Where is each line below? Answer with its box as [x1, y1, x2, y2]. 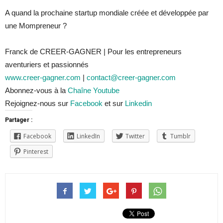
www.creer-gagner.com [5, 73, 81, 82]
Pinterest [23, 147, 48, 156]
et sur [105, 99, 125, 108]
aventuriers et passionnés [5, 60, 89, 69]
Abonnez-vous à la [5, 86, 66, 95]
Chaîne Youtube [66, 86, 119, 95]
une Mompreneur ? [5, 21, 67, 30]
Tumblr [170, 131, 191, 140]
